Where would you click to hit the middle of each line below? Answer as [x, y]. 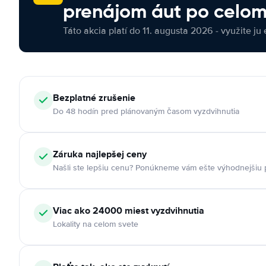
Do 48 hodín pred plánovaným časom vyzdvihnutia [146, 111]
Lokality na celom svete [96, 224]
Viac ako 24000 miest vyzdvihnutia [129, 210]
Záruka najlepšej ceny [100, 154]
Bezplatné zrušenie [94, 98]
